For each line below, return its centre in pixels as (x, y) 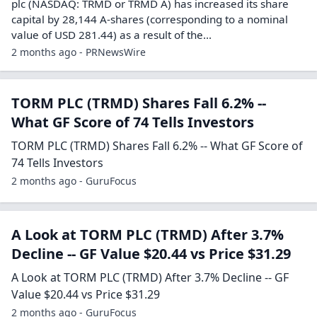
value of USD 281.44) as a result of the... (111, 34)
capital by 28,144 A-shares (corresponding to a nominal (150, 19)
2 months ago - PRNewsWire (79, 52)
